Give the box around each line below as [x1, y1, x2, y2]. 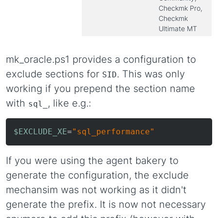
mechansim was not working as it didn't [6, 184, 186, 196]
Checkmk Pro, [159, 4, 202, 12]
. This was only [117, 68, 185, 80]
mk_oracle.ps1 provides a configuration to [6, 54, 196, 65]
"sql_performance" [72, 127, 155, 136]
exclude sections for [6, 68, 102, 80]
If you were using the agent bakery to [6, 155, 179, 166]
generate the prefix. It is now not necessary [6, 199, 206, 210]
